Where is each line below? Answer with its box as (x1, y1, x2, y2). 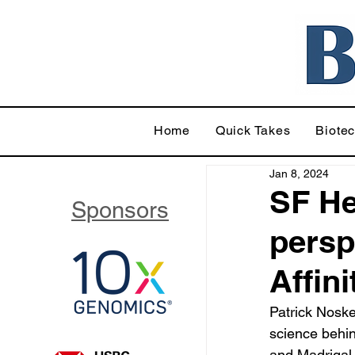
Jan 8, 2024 (269, 167, 329, 180)
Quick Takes (215, 123, 291, 138)
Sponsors (71, 197, 169, 223)
